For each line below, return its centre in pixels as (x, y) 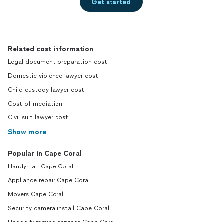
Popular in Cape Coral (45, 154)
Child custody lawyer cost (46, 90)
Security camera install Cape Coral (58, 208)
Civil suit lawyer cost (38, 118)
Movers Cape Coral (36, 194)
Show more (27, 132)
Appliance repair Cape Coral (49, 181)
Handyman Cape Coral (41, 167)
